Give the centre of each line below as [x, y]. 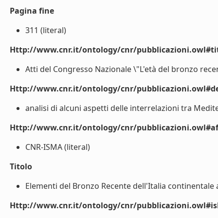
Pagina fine [32, 11]
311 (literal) [46, 30]
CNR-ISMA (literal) [58, 147]
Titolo [21, 166]
